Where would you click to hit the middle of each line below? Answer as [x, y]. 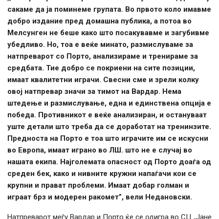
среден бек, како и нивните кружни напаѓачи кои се [102, 174]
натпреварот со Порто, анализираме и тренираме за [103, 56]
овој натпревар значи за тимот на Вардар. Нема [94, 92]
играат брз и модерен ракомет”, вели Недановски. [100, 197]
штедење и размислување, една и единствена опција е [109, 103]
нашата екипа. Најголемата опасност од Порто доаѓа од [109, 162]
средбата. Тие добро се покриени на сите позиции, [101, 68]
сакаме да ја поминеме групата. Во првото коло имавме [109, 10]
